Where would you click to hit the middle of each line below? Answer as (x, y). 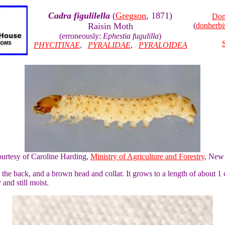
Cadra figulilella (79, 16)
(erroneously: (81, 36)
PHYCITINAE (57, 45)
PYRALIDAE (109, 45)
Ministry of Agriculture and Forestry (147, 156)
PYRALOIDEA (163, 45)
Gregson (131, 16)
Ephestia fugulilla (131, 36)
